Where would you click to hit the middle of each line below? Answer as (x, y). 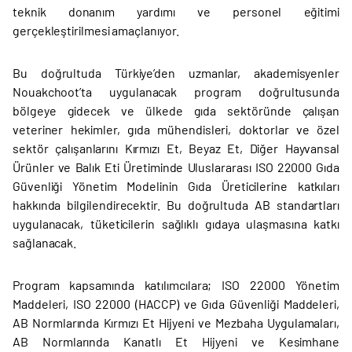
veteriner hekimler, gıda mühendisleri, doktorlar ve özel (176, 129)
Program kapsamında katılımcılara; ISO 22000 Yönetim (176, 285)
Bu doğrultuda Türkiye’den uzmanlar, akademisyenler (176, 73)
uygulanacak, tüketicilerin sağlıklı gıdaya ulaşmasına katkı (176, 224)
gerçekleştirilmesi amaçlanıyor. (96, 30)
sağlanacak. (45, 242)
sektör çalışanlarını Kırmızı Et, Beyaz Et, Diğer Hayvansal (176, 148)
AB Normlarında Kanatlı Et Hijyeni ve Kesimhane (176, 341)
